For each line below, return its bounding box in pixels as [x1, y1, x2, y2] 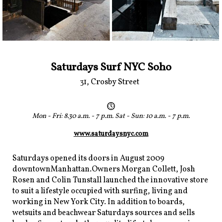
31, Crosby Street [80, 76, 142, 88]
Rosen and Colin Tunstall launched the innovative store [12, 175, 208, 186]
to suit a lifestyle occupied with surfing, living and [12, 186, 188, 197]
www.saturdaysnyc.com [73, 129, 149, 139]
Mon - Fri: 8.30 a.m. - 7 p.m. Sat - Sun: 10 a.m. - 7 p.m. [32, 111, 190, 121]
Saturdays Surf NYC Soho [51, 59, 171, 75]
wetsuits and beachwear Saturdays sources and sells [12, 208, 195, 219]
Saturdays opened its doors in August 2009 [12, 153, 165, 164]
